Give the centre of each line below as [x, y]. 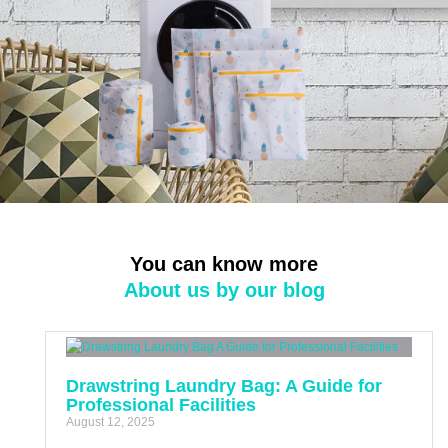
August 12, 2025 [110, 421]
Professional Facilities [161, 404]
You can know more [224, 263]
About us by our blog [224, 289]
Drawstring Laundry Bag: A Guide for [224, 385]
